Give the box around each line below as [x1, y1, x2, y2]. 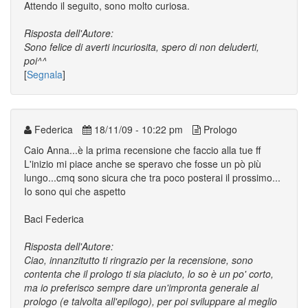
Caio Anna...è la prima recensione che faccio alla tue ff [24, 143, 261, 157]
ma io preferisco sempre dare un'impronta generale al [24, 280, 258, 294]
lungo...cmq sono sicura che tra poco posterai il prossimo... [24, 170, 280, 184]
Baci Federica [24, 212, 84, 225]
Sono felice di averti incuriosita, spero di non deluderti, [24, 40, 259, 54]
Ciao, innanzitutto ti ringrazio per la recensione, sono [24, 253, 253, 267]
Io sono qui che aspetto [24, 184, 126, 198]
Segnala [27, 67, 63, 81]
